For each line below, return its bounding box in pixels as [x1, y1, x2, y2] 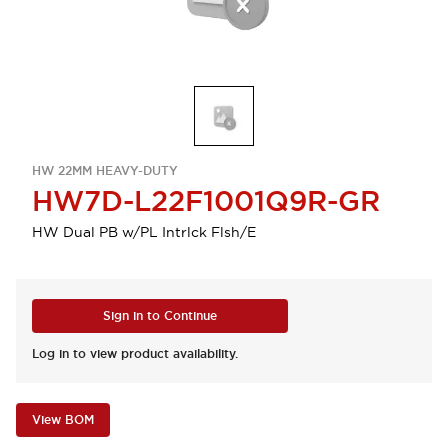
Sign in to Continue [103, 308, 217, 324]
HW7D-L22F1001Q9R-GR [32, 183, 380, 219]
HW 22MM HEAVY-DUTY [32, 163, 178, 179]
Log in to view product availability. [32, 346, 238, 362]
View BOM [32, 412, 94, 428]
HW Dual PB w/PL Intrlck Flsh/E [32, 223, 256, 241]
